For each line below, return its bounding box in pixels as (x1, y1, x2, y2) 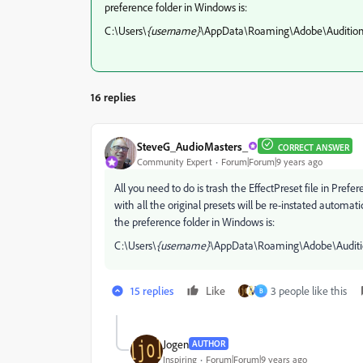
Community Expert (137, 155, 212, 168)
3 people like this (271, 284, 347, 298)
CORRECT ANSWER (278, 142, 349, 154)
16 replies (91, 90, 136, 105)
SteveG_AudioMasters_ (137, 139, 248, 153)
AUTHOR (192, 338, 225, 350)
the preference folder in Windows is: (114, 215, 275, 229)
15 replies (130, 284, 173, 298)
